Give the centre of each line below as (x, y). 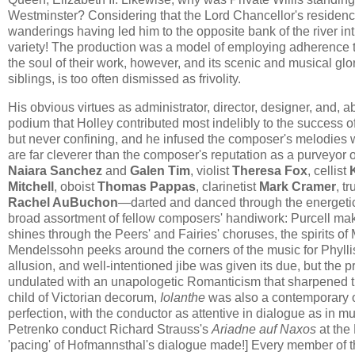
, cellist (328, 171)
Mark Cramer (298, 187)
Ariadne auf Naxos (264, 330)
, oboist (76, 187)
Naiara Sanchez (55, 171)
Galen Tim (160, 171)
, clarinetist (227, 187)
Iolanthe (183, 298)
